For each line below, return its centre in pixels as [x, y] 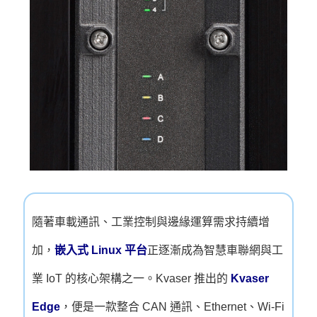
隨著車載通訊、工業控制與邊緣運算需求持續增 [151, 222]
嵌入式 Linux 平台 [101, 250]
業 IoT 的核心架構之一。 [94, 279]
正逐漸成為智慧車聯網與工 [215, 250]
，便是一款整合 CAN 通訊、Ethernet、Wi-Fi [173, 307]
